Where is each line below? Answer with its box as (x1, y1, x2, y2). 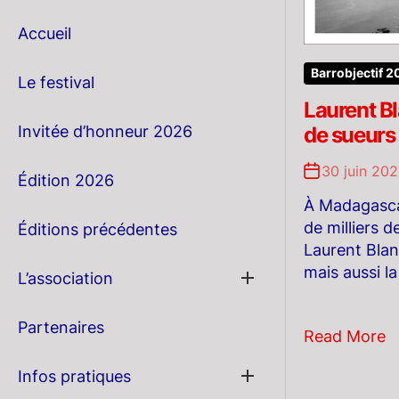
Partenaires (18, 318, 104, 337)
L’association (18, 269, 113, 288)
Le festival (18, 73, 94, 92)
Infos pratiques (18, 367, 131, 386)
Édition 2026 (18, 171, 114, 190)
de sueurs (304, 122, 395, 149)
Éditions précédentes (18, 220, 177, 239)
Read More (304, 327, 386, 346)
